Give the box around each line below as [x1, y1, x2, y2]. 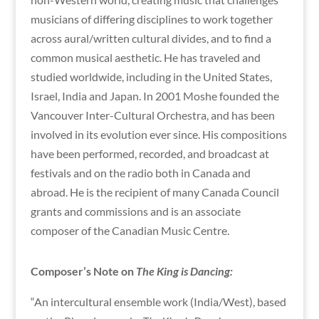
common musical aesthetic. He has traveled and [30, 51, 261, 65]
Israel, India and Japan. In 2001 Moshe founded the [30, 89, 279, 103]
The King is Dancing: [135, 264, 233, 278]
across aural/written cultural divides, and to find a [30, 31, 271, 46]
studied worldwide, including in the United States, [30, 70, 272, 84]
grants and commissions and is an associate [30, 204, 241, 219]
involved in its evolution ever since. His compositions [30, 127, 287, 142]
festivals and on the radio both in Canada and [30, 166, 251, 180]
